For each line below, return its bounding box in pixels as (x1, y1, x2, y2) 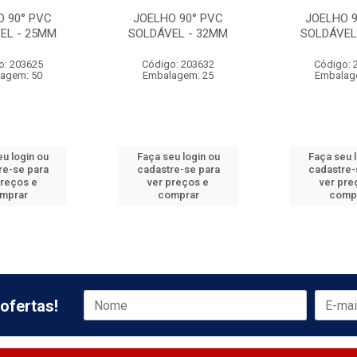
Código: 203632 (142, 58, 215, 70)
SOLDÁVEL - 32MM (128, 26, 229, 41)
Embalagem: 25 (143, 69, 214, 81)
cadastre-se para (136, 163, 220, 175)
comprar (157, 189, 199, 201)
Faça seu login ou (136, 151, 220, 163)
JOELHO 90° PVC (133, 11, 224, 25)
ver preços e (147, 176, 210, 188)
